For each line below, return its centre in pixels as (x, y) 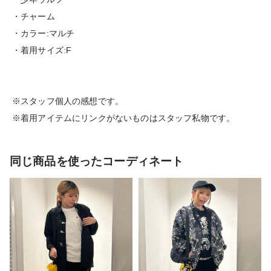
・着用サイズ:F (42, 51)
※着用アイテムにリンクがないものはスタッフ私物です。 (124, 118)
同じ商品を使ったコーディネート (97, 162)
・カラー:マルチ (44, 34)
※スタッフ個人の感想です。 (68, 101)
